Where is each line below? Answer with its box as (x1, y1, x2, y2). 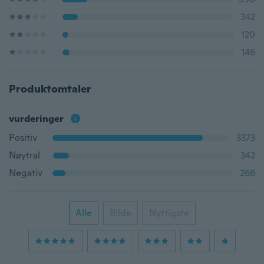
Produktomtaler (9, 82, 91, 95)
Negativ (9, 167, 42, 179)
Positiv (9, 131, 37, 144)
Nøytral (9, 149, 40, 161)
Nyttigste (148, 207, 189, 219)
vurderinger (9, 113, 64, 125)
